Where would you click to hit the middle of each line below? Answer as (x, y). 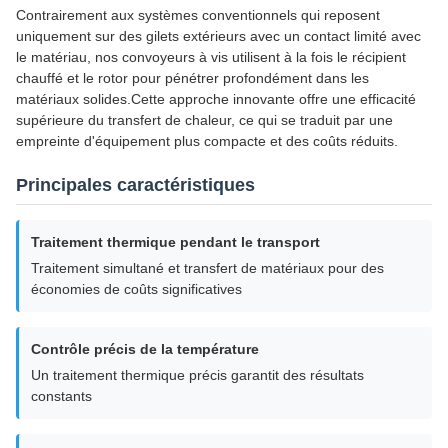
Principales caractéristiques (135, 185)
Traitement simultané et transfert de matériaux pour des (207, 268)
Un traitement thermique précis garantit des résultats (197, 375)
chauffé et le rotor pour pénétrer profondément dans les (192, 78)
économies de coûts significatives (136, 289)
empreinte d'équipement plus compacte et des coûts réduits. (207, 141)
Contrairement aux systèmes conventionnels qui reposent (198, 15)
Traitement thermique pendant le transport (175, 242)
